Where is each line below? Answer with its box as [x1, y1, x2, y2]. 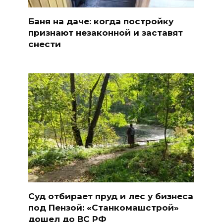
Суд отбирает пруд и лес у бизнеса [28, 191, 193, 201]
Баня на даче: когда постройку [28, 16, 173, 26]
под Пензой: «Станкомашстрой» [28, 202, 179, 213]
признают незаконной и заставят [28, 27, 183, 38]
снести [28, 39, 61, 49]
